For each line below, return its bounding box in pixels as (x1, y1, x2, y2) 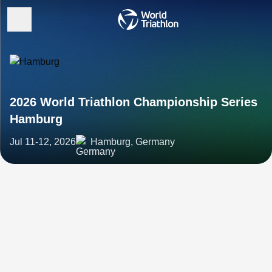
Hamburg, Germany (90, 137, 175, 147)
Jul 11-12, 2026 (10, 137, 76, 147)
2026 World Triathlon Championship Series (10, 95, 257, 109)
